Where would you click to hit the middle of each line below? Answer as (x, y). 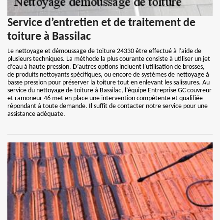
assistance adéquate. (36, 114)
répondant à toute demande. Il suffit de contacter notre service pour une (108, 106)
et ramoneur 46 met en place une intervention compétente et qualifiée (105, 98)
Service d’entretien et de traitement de (101, 23)
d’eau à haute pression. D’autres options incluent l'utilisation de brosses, (106, 67)
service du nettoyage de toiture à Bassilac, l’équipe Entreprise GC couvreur (110, 91)
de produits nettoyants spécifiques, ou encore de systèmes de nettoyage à (108, 75)
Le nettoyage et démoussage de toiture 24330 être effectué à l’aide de (104, 51)
